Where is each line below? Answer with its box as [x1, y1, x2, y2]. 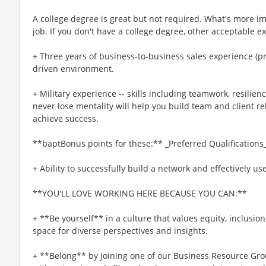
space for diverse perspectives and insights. [33, 224, 208, 236]
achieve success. [33, 112, 99, 124]
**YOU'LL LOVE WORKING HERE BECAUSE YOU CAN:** [33, 187, 247, 199]
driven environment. [33, 62, 114, 74]
